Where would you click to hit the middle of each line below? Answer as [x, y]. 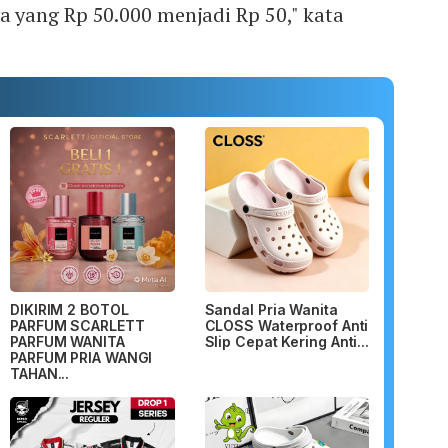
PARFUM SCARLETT [77, 325]
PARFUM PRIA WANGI [81, 357]
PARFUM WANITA [67, 341]
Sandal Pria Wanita [271, 309]
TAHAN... [40, 373]
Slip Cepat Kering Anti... [286, 341]
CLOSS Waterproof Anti [286, 325]
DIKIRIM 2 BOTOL [69, 309]
